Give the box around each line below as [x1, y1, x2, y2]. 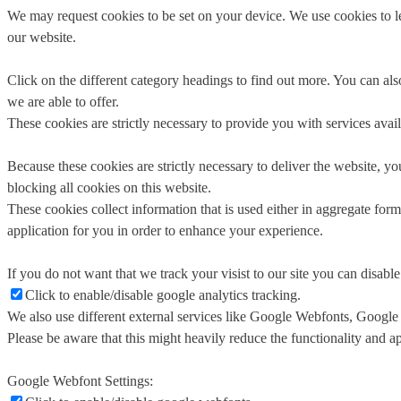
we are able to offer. [7, 94, 119, 110]
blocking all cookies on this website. [7, 180, 211, 196]
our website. [7, 30, 76, 46]
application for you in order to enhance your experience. [7, 223, 323, 239]
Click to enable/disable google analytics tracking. [25, 287, 301, 303]
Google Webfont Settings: [7, 373, 153, 389]
